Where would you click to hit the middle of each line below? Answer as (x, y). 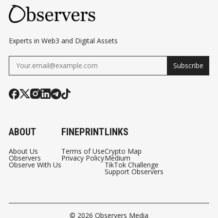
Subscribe (188, 65)
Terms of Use (83, 151)
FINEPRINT (83, 132)
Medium (118, 158)
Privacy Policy (83, 158)
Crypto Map (123, 151)
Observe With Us (35, 164)
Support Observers (134, 171)
